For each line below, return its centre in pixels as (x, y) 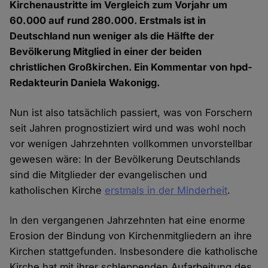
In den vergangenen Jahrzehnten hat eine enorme (128, 220)
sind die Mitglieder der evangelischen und (109, 175)
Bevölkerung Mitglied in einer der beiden (106, 52)
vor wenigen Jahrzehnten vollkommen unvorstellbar (131, 144)
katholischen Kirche (57, 191)
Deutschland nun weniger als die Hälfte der (112, 36)
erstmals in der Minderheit (166, 191)
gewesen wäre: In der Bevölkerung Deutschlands (125, 159)
